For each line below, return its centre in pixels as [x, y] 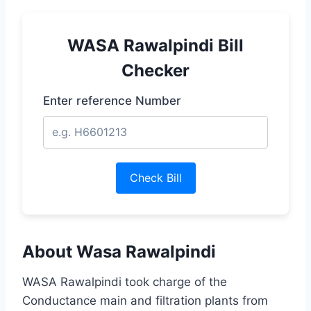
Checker [155, 71]
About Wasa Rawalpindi [119, 252]
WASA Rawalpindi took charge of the [125, 282]
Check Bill [155, 178]
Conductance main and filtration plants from [145, 301]
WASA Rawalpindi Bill [155, 46]
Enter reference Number [112, 101]
